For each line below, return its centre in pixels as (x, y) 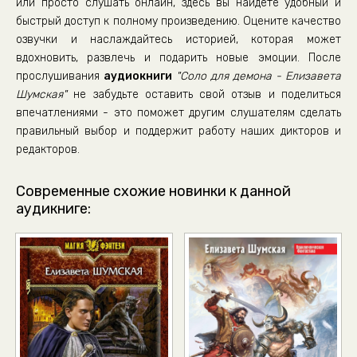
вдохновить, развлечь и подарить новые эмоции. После (178, 58)
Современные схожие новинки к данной (153, 191)
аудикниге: (53, 209)
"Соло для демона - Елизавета (259, 76)
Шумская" (41, 94)
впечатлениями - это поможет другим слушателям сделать (178, 113)
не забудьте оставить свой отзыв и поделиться (204, 94)
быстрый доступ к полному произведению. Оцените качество (178, 21)
